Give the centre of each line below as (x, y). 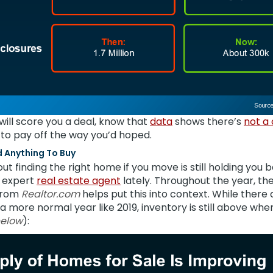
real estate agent (79, 181)
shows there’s (208, 122)
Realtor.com (52, 194)
